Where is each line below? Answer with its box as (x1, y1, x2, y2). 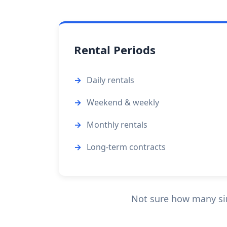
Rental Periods (74, 42, 156, 57)
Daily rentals (87, 74, 134, 86)
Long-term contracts (87, 141, 166, 153)
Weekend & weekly (87, 97, 159, 108)
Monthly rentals (87, 119, 147, 130)
